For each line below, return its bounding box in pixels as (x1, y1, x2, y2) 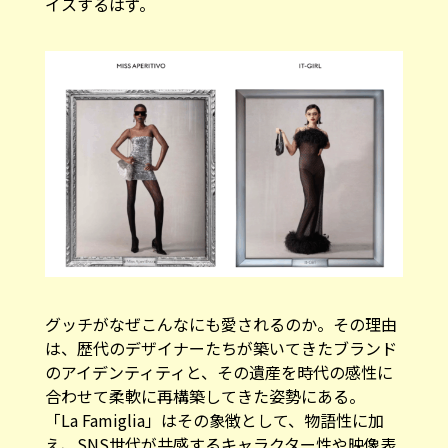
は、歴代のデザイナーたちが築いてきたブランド (44, 321, 397, 346)
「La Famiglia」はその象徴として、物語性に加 (44, 393, 384, 418)
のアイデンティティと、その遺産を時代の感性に (44, 345, 393, 370)
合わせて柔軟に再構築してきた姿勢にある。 (44, 369, 365, 394)
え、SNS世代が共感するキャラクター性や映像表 (44, 417, 396, 442)
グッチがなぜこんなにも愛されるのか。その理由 (44, 297, 397, 322)
